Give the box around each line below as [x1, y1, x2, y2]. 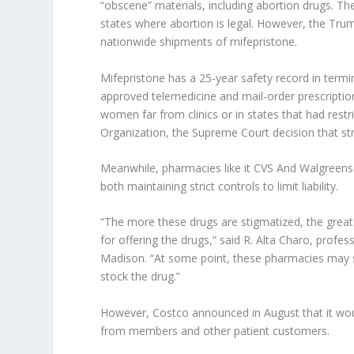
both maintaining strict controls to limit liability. [100, 179, 339, 194]
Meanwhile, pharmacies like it [100, 160, 254, 176]
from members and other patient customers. [100, 322, 330, 338]
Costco [153, 304, 190, 320]
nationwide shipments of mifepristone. [100, 34, 298, 50]
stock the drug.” [100, 269, 181, 284]
